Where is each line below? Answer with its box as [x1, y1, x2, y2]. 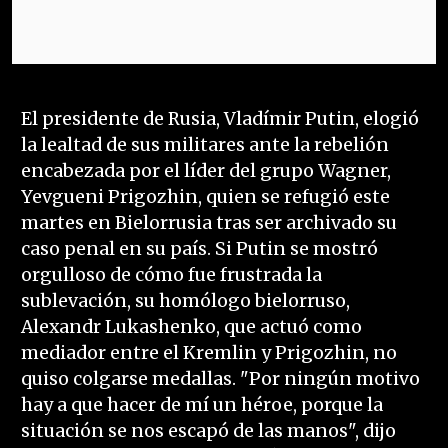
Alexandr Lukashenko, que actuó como [20, 316, 362, 339]
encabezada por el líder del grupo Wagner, [20, 160, 391, 183]
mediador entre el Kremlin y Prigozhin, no [20, 342, 397, 365]
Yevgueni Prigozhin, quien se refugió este [20, 186, 390, 209]
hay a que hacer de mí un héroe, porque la [20, 394, 383, 417]
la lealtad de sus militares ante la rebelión [20, 134, 389, 157]
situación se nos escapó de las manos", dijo [20, 420, 396, 443]
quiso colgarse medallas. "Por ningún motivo [20, 368, 420, 391]
